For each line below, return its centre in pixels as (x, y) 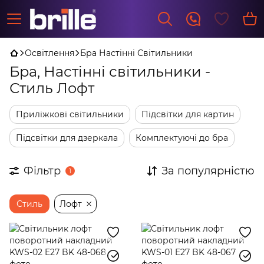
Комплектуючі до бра (182, 138)
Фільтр (42, 171)
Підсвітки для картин (188, 114)
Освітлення (49, 53)
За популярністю (208, 171)
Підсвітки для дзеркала (67, 138)
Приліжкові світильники (70, 114)
